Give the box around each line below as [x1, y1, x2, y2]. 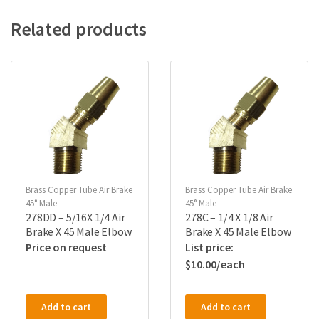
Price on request [26, 239, 107, 254]
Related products [11, 16, 147, 41]
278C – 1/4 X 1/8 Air [185, 209, 273, 224]
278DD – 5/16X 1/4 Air [26, 209, 125, 224]
